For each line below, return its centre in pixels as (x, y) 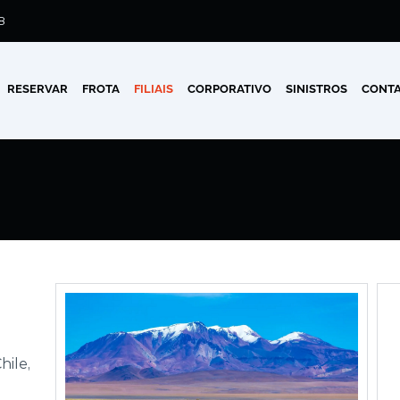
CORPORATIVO (230, 89)
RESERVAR (38, 89)
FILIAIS (154, 89)
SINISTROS (317, 89)
